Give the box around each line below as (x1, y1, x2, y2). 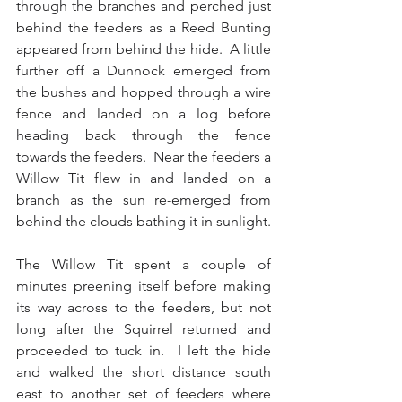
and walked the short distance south (16, 363, 271, 380)
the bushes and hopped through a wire (16, 83, 271, 100)
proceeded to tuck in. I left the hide (16, 341, 271, 359)
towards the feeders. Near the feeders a (16, 147, 271, 165)
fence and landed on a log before (16, 104, 271, 122)
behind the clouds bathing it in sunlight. (16, 212, 271, 230)
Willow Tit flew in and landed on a (16, 169, 271, 187)
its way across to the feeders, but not (16, 298, 271, 316)
